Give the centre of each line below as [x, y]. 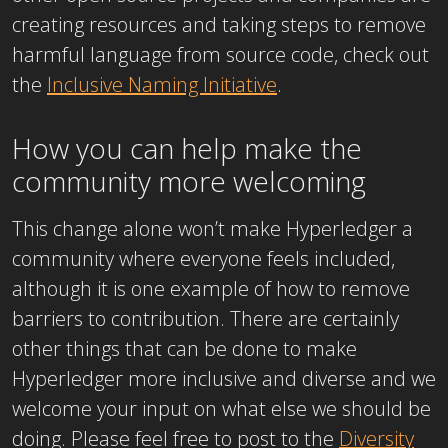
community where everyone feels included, [203, 259]
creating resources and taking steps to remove [219, 25]
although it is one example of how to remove [211, 289]
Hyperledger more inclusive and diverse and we [224, 379]
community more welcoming [189, 181]
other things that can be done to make [184, 349]
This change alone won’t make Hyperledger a [212, 229]
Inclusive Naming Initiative [162, 85]
